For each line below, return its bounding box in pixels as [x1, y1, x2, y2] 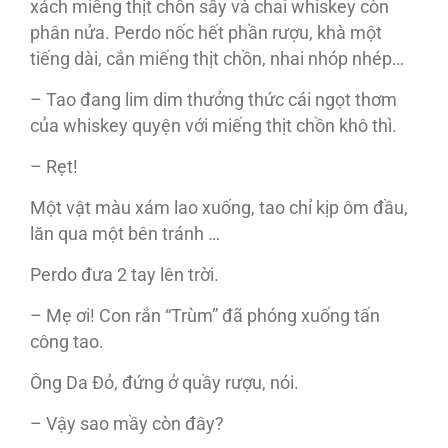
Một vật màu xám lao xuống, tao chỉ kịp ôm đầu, [30, 198, 408, 219]
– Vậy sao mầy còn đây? [30, 414, 224, 435]
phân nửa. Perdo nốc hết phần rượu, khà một [30, 23, 382, 44]
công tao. [30, 332, 104, 353]
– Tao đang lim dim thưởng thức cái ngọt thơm [30, 90, 397, 111]
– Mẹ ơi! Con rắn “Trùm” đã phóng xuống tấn [30, 306, 380, 327]
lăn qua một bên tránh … [30, 224, 220, 245]
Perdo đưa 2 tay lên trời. [30, 265, 219, 286]
